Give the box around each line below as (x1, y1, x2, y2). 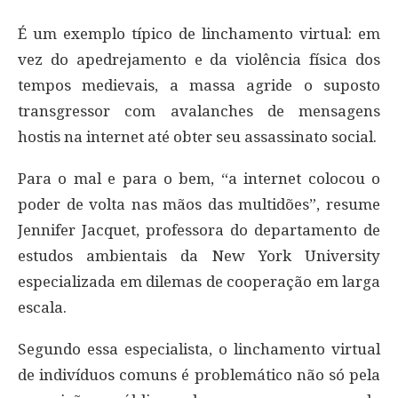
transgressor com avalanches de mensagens (18, 102, 380, 121)
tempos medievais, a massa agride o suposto (18, 76, 380, 95)
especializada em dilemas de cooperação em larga (18, 273, 380, 291)
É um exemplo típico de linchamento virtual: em (18, 25, 380, 44)
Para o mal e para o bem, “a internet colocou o (18, 170, 380, 188)
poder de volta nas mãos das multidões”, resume (18, 195, 380, 214)
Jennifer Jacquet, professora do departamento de (18, 221, 380, 240)
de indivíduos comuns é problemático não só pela (18, 366, 380, 385)
